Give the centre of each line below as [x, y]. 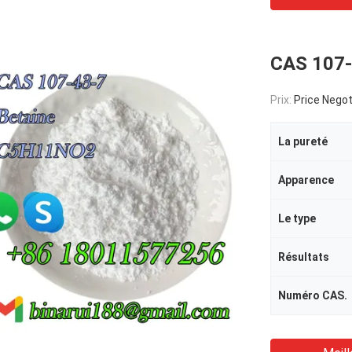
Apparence [306, 180]
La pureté [303, 141]
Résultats [304, 257]
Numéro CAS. [313, 295]
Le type [297, 218]
